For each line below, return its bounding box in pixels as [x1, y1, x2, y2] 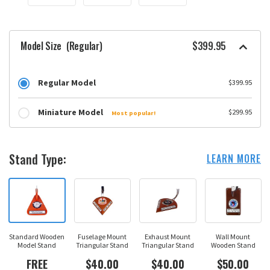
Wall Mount [216, 232, 251, 242]
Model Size [20, 38, 64, 53]
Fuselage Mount [78, 232, 127, 242]
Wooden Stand [210, 240, 256, 250]
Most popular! [111, 108, 155, 117]
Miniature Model [37, 106, 103, 118]
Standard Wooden [9, 232, 65, 242]
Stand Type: [9, 150, 66, 169]
